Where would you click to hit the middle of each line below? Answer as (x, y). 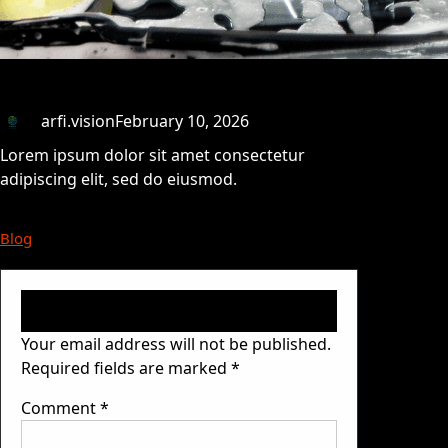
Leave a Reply (123, 311)
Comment (60, 408)
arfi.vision (78, 121)
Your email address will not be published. (176, 344)
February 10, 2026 (182, 121)
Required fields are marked (126, 368)
